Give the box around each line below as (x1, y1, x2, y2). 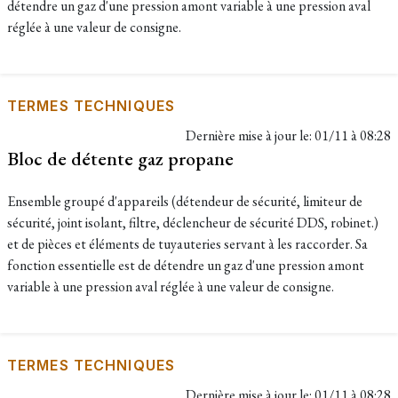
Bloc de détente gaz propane (7, 146, 234, 171)
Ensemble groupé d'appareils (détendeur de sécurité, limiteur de (7, 192, 362, 211)
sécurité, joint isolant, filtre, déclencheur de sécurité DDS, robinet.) (7, 213, 378, 232)
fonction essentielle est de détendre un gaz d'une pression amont (7, 256, 364, 275)
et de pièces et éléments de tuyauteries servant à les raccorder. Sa (7, 235, 368, 253)
